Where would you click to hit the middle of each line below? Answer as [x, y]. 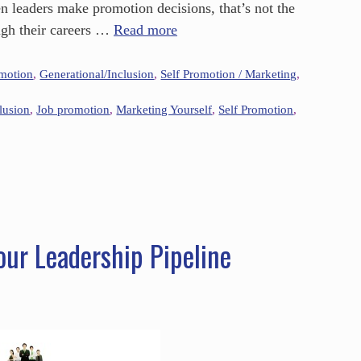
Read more [145, 29]
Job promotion [73, 110]
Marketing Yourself [164, 110]
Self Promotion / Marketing [229, 74]
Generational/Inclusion [97, 74]
